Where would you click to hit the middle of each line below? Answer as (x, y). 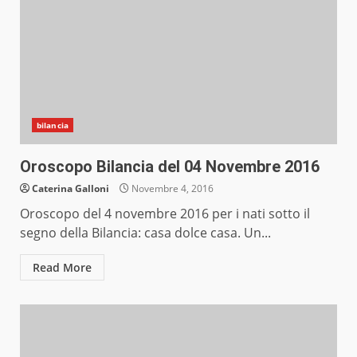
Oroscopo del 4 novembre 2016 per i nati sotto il (165, 214)
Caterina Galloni (71, 189)
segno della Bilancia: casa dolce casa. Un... (145, 233)
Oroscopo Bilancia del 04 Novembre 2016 (170, 167)
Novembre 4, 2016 (171, 189)
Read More (62, 268)
